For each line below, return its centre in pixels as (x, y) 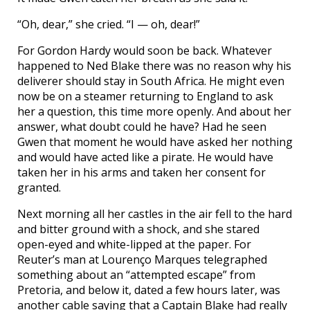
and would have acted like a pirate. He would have (145, 157)
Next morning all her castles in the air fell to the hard (155, 214)
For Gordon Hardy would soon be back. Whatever (145, 51)
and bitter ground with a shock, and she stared (138, 229)
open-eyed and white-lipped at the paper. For (134, 245)
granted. (39, 188)
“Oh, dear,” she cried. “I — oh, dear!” (109, 25)
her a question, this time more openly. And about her (154, 112)
